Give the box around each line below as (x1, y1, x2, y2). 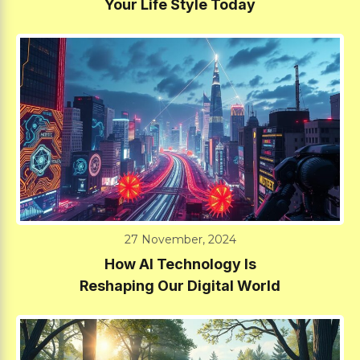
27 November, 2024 (124, 231, 236, 247)
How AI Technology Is (104, 255, 256, 272)
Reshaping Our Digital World (80, 276, 280, 294)
